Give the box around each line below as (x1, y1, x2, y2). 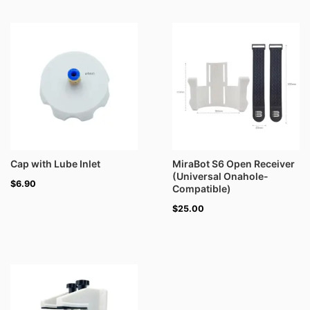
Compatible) (172, 182, 231, 194)
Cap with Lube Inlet (10, 157, 100, 170)
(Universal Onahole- (172, 170, 268, 182)
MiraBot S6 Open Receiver (172, 157, 295, 170)
